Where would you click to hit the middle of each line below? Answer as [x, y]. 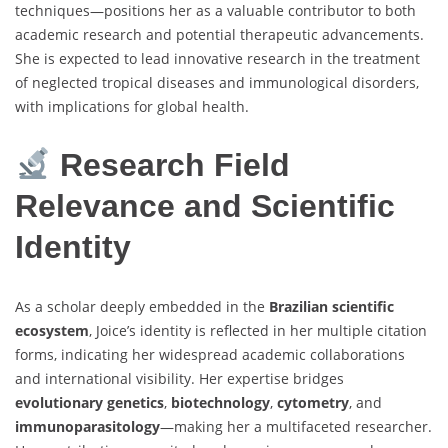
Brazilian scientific [331, 306]
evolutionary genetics [89, 402]
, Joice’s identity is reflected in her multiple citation [258, 330]
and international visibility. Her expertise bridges [179, 378]
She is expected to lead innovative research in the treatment [217, 58]
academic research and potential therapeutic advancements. [219, 34]
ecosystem [52, 330]
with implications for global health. [132, 106]
